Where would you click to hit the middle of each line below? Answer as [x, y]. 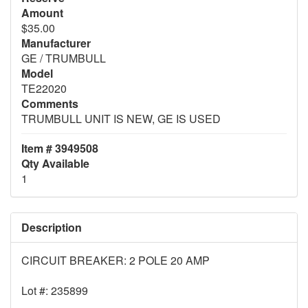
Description [52, 227]
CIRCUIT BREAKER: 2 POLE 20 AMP [115, 260]
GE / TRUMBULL [64, 58]
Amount [42, 12]
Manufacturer [56, 43]
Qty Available [55, 163]
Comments [50, 103]
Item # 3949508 [60, 148]
